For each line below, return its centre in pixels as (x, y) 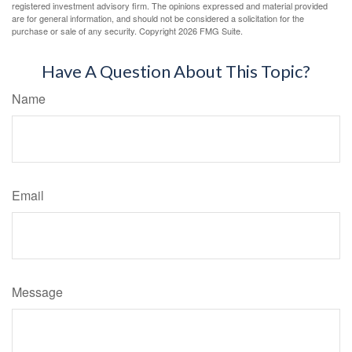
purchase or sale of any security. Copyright (95, 31)
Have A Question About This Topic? (176, 71)
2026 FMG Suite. (211, 31)
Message (37, 292)
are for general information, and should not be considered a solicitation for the (158, 18)
